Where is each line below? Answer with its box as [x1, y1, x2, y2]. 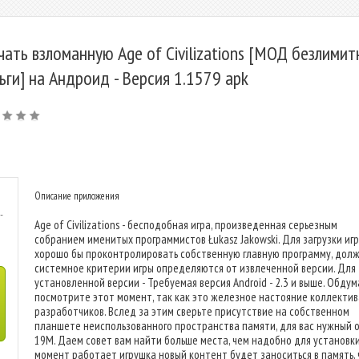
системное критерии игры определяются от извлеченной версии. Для [34, 260, 356, 276]
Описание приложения [34, 189, 119, 203]
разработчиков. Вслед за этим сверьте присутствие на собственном [34, 304, 349, 319]
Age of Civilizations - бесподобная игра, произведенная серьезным [34, 217, 337, 232]
